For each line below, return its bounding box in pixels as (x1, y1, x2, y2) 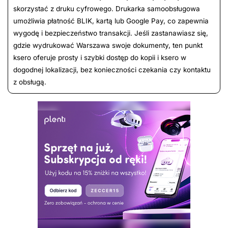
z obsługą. (13, 78, 46, 87)
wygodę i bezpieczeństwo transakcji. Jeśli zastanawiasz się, (13, 29, 208, 38)
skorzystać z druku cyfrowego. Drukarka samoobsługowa (13, 5, 200, 13)
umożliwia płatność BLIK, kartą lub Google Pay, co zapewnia (13, 17, 209, 25)
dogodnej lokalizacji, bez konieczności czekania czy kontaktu (13, 66, 211, 74)
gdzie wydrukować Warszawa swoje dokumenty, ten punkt (13, 41, 203, 50)
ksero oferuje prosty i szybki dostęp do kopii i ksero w (13, 53, 186, 62)
